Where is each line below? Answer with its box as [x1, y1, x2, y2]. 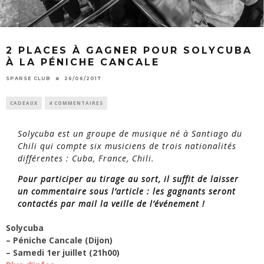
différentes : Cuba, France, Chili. [18, 152, 154, 164]
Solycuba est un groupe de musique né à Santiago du [18, 127, 242, 139]
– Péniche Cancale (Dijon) [6, 234, 113, 246]
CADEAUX [10, 99, 38, 106]
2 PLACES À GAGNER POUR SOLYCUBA [6, 45, 252, 57]
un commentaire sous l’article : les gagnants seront [18, 185, 236, 197]
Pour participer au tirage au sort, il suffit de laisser [18, 173, 239, 184]
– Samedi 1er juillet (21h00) [6, 246, 120, 258]
